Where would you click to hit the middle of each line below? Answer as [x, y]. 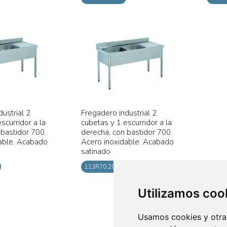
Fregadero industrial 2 [119, 113]
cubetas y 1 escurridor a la [126, 123]
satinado [96, 152]
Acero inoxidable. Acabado [127, 142]
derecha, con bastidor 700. [126, 133]
